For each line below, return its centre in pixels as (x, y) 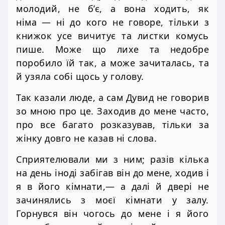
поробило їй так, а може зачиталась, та (113, 63)
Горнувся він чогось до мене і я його (113, 214)
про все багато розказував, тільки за (113, 125)
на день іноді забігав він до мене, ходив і (113, 173)
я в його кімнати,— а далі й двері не (113, 187)
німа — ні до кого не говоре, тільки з (113, 22)
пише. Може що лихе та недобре (113, 49)
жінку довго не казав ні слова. (86, 138)
